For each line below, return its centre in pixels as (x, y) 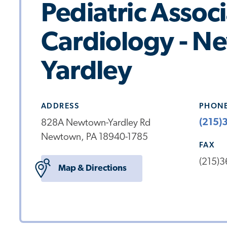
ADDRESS (60, 106)
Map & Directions (92, 168)
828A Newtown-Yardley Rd (96, 124)
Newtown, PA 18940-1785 (94, 138)
